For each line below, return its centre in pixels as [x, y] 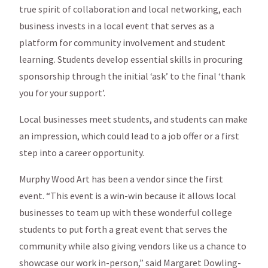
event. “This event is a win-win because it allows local [128, 195]
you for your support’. [62, 92]
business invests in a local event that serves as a [117, 25]
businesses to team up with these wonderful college [126, 212]
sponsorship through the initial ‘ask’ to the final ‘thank [132, 76]
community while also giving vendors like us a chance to [133, 246]
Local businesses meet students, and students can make [133, 119]
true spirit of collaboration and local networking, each [130, 9]
